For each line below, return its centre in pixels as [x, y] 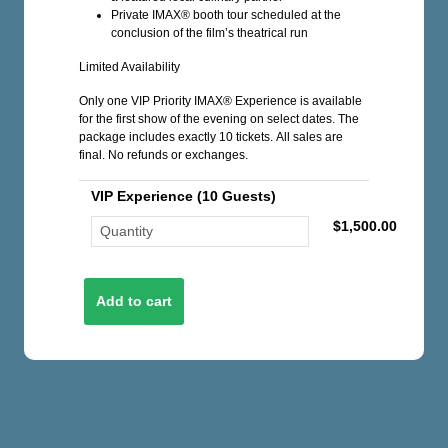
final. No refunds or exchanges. [163, 155]
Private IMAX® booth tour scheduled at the [226, 15]
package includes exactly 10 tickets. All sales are [211, 137]
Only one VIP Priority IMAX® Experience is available [220, 101]
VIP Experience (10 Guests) [183, 196]
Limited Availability [129, 67]
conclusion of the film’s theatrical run [209, 33]
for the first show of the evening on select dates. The [219, 119]
